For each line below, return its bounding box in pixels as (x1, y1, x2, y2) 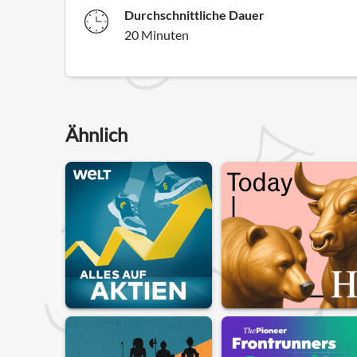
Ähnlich (65, 122, 127, 146)
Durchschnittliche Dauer (124, 6, 265, 22)
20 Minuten (124, 26, 189, 42)
